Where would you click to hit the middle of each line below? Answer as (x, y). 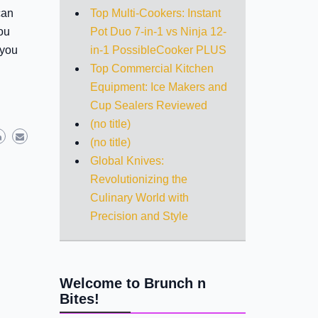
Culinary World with (139, 197)
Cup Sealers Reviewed (148, 105)
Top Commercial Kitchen (152, 68)
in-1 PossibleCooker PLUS (158, 50)
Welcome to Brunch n (132, 283)
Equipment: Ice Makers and (158, 87)
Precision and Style (139, 216)
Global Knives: (127, 160)
